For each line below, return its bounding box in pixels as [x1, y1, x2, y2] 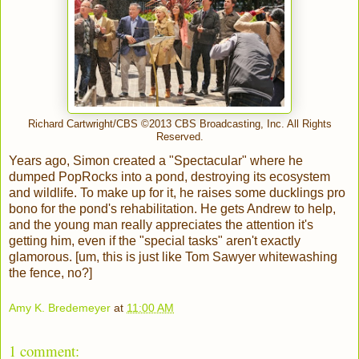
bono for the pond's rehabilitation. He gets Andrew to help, [9, 202, 336, 216]
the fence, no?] [9, 266, 92, 280]
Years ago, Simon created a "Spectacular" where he [9, 154, 303, 168]
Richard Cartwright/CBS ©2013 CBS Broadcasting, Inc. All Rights [27, 119, 332, 131]
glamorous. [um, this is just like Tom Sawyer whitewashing [9, 250, 337, 264]
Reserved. [155, 131, 204, 143]
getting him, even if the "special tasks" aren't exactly [9, 234, 301, 248]
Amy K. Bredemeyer [9, 301, 111, 314]
